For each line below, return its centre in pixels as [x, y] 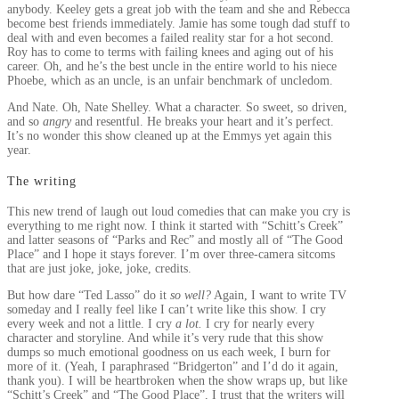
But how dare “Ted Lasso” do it [89, 296]
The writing [42, 181]
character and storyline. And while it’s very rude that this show [165, 338]
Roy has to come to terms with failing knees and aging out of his [170, 53]
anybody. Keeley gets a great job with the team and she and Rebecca [179, 10]
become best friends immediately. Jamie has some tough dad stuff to [179, 24]
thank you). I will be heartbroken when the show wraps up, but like [177, 381]
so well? [191, 296]
